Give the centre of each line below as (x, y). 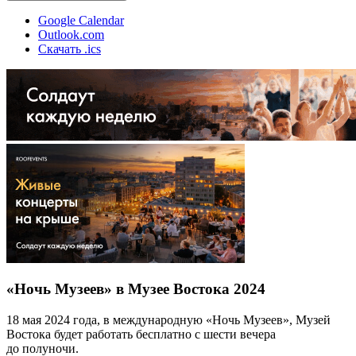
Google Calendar (81, 20)
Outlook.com (71, 34)
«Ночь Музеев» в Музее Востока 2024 (136, 289)
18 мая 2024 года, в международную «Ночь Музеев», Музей (168, 319)
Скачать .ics (70, 48)
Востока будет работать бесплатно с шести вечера (141, 334)
